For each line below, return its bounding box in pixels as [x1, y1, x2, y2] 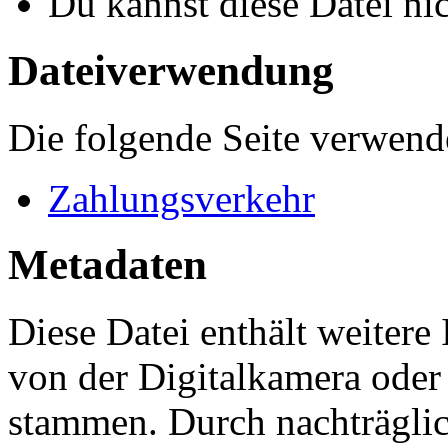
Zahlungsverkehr [48, 176, 315, 220]
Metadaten [8, 241, 207, 289]
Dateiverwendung [8, 46, 334, 94]
